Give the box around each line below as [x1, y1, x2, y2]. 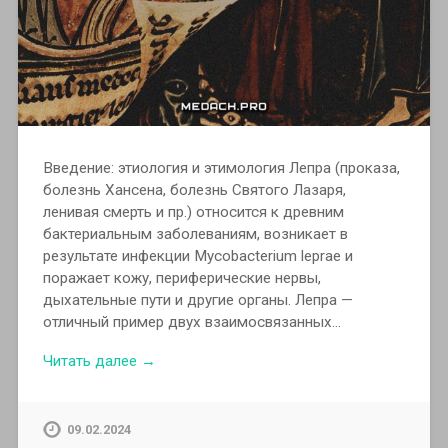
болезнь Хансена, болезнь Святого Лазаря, [42, 180, 346, 199]
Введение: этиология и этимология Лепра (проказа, [42, 158, 400, 177]
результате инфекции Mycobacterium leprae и [42, 246, 353, 265]
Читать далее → [42, 351, 156, 370]
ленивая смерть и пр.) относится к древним [42, 202, 344, 221]
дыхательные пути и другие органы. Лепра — [42, 290, 353, 309]
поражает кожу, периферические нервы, [42, 268, 321, 287]
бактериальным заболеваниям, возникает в [42, 224, 348, 243]
